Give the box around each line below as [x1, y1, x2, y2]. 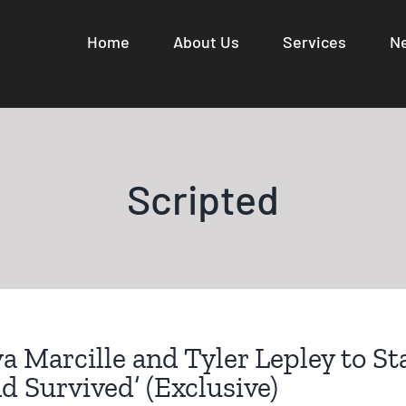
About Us [173, 32, 239, 52]
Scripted [127, 173, 279, 223]
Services [283, 32, 346, 52]
